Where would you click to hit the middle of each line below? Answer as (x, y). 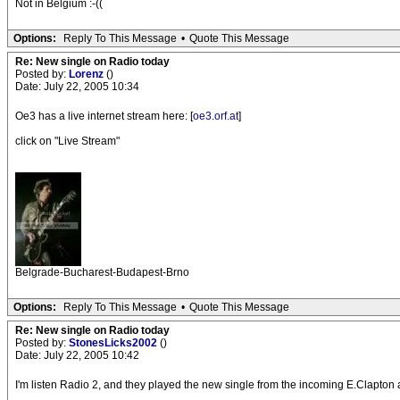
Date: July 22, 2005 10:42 (77, 355)
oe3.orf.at (216, 116)
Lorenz (87, 74)
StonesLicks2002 (114, 343)
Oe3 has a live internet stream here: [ (104, 116)
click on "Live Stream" (67, 141)
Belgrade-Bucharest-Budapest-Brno (102, 272)
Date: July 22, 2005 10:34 (77, 87)
